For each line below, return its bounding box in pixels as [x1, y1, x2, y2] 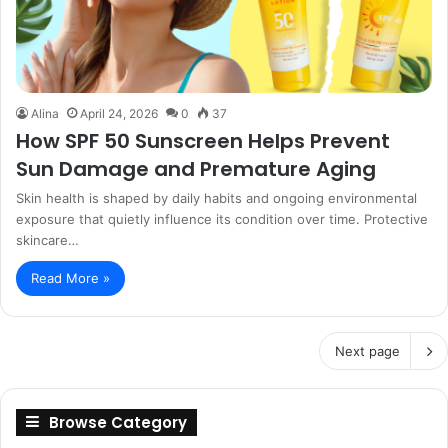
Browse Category [49, 412, 187, 434]
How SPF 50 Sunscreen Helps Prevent [16, 127, 390, 156]
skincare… [16, 232, 79, 249]
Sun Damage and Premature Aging [16, 155, 376, 184]
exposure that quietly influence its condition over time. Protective [16, 211, 428, 228]
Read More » [31, 270, 110, 287]
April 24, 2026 [80, 106, 158, 122]
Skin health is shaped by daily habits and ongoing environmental [16, 190, 417, 207]
